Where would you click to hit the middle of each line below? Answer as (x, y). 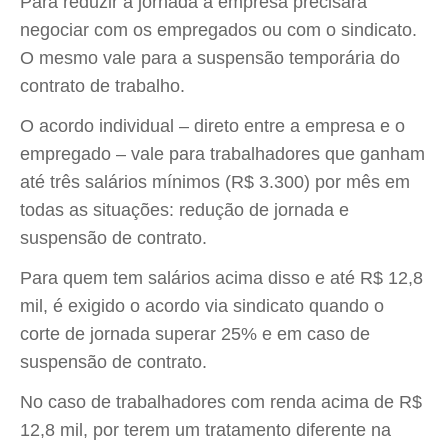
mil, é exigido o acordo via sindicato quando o (202, 306)
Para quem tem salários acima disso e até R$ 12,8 (221, 278)
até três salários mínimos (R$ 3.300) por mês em (215, 182)
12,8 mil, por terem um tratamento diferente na (205, 430)
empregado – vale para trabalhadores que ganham (222, 154)
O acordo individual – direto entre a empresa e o (212, 126)
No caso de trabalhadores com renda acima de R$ (221, 402)
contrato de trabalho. (102, 86)
